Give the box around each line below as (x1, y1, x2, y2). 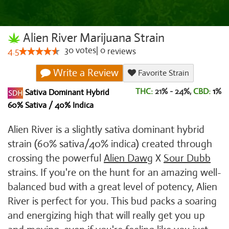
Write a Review (50, 66, 119, 79)
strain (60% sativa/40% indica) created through (8, 138, 212, 150)
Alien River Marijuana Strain (20, 30, 165, 45)
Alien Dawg (104, 152, 153, 165)
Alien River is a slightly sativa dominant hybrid (8, 123, 204, 136)
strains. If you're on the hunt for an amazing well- (8, 166, 221, 179)
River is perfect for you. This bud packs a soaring (8, 195, 217, 208)
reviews (105, 46, 136, 57)
